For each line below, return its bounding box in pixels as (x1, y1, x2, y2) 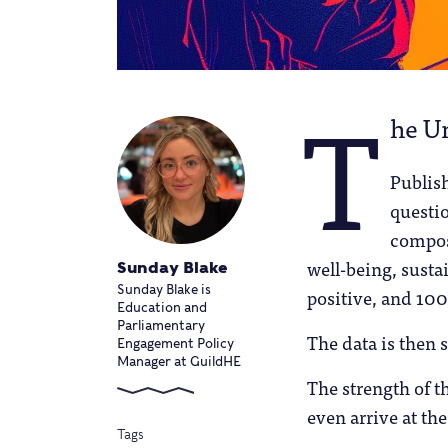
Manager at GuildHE (117, 353, 241, 369)
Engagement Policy (117, 335, 234, 351)
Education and (117, 299, 207, 315)
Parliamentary (117, 317, 205, 333)
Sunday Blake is (117, 281, 211, 297)
